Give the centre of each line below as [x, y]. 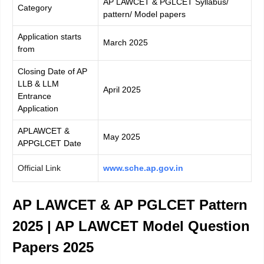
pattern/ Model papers [144, 14]
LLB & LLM [38, 83]
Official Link [39, 168]
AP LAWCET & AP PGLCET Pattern [130, 204]
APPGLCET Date [49, 143]
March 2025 [126, 42]
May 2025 [122, 136]
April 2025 [122, 89]
